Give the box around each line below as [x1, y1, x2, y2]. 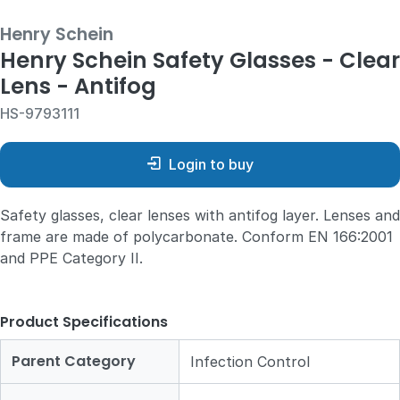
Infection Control [190, 352, 310, 371]
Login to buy [169, 155, 254, 174]
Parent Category [12, 350, 136, 371]
